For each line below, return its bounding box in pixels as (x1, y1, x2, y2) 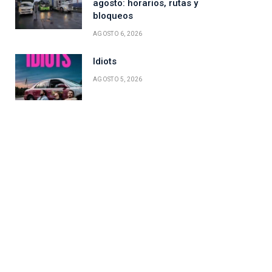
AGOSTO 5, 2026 (93, 76, 143, 83)
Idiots (93, 56, 117, 67)
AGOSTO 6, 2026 (93, 30, 143, 38)
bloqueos (93, 10, 133, 22)
